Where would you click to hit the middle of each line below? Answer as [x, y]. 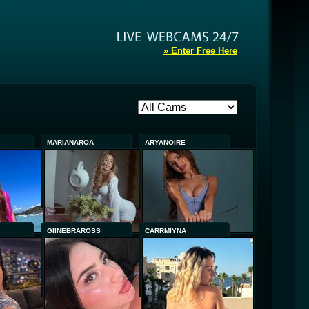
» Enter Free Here [200, 51]
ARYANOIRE [165, 142]
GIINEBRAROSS [74, 231]
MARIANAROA [70, 142]
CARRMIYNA [166, 231]
